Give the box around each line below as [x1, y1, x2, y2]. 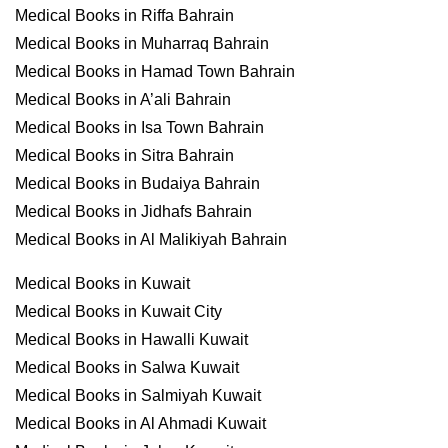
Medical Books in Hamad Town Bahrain [15, 63, 295, 80]
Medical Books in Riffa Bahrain [15, 7, 234, 24]
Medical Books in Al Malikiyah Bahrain [15, 231, 287, 248]
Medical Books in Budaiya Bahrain [15, 175, 260, 192]
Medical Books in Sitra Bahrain [15, 147, 234, 164]
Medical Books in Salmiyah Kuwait [15, 387, 261, 404]
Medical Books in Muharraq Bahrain [15, 35, 269, 52]
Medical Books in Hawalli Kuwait [15, 331, 248, 348]
